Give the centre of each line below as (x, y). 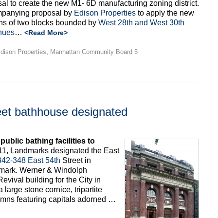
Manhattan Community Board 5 (94, 52)
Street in (76, 160)
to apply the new (165, 13)
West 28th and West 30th (141, 22)
